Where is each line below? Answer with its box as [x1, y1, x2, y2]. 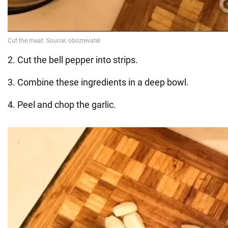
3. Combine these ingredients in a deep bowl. [8, 76, 189, 88]
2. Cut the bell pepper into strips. [8, 54, 138, 65]
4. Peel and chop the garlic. [8, 99, 116, 110]
